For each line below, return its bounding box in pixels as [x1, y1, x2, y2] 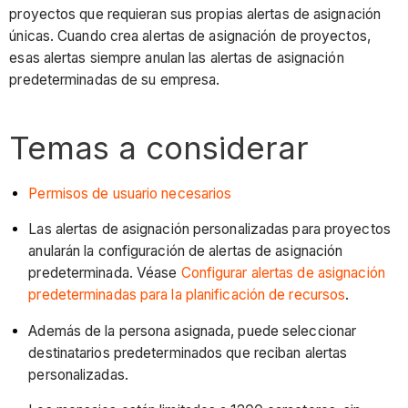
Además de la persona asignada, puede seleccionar [28, 321, 357, 340]
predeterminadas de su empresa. [9, 71, 220, 89]
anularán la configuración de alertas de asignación [28, 242, 343, 260]
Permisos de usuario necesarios [28, 184, 232, 202]
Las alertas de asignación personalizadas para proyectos [28, 220, 391, 239]
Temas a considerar [9, 128, 310, 168]
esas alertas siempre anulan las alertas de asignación [9, 49, 344, 67]
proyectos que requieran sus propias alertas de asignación [9, 5, 382, 24]
